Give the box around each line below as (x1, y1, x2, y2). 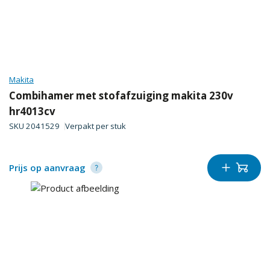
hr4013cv (9, 104, 55, 118)
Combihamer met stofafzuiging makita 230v (9, 88, 233, 102)
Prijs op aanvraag (9, 162, 86, 174)
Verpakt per (64, 121, 110, 132)
